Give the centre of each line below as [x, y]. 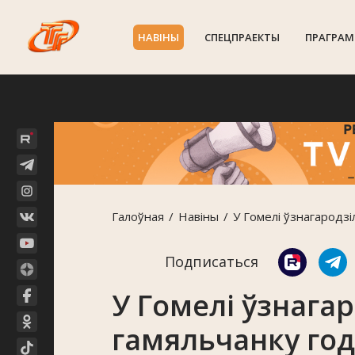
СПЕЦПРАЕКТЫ [242, 37]
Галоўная [138, 217]
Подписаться [212, 262]
